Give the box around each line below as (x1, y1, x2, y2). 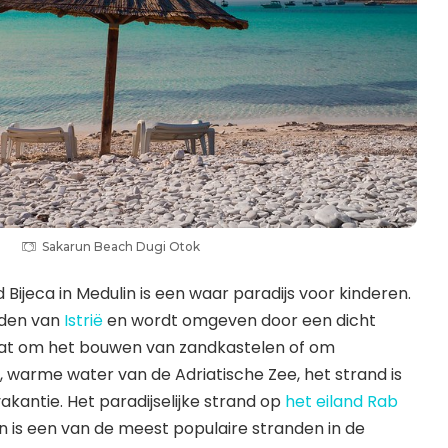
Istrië (64, 309, 103, 333)
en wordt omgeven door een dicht (103, 309, 376, 333)
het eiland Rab (285, 390, 398, 414)
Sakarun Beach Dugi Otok (42, 239, 201, 255)
